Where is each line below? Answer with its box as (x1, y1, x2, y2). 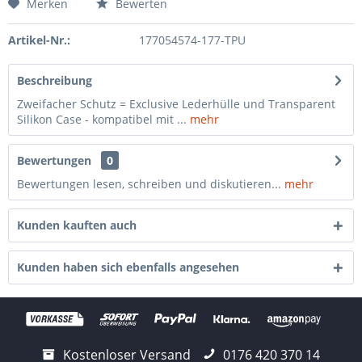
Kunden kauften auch (17, 217, 137, 233)
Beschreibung (17, 73, 92, 88)
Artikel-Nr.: (8, 32, 70, 48)
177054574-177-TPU (138, 32, 246, 48)
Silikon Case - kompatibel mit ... (17, 112, 187, 127)
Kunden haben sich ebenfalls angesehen (17, 259, 239, 275)
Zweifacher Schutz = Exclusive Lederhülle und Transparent (17, 96, 335, 112)
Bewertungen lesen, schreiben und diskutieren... (17, 176, 281, 192)
